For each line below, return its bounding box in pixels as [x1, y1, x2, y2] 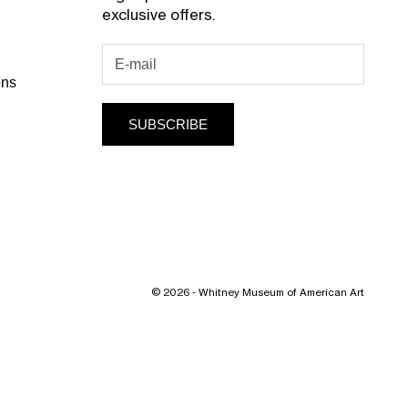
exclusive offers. [101, 8, 215, 24]
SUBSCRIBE [127, 116, 208, 132]
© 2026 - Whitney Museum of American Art [151, 288, 364, 299]
